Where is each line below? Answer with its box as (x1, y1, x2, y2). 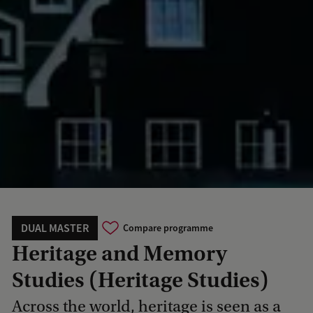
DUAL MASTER (21, 220, 89, 235)
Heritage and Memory (12, 240, 227, 266)
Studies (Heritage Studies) (12, 267, 269, 293)
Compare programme (122, 221, 213, 235)
